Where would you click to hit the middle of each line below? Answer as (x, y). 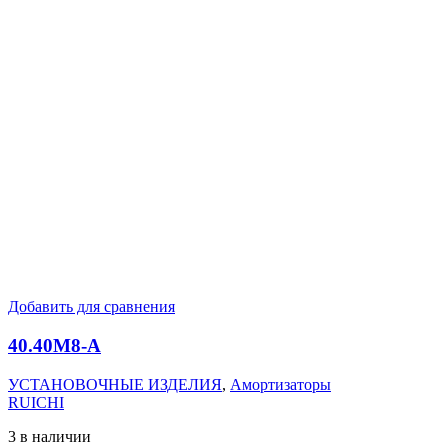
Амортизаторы (280, 384)
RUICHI (36, 402)
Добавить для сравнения (91, 307)
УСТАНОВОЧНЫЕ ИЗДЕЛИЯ (115, 384)
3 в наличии (49, 436)
